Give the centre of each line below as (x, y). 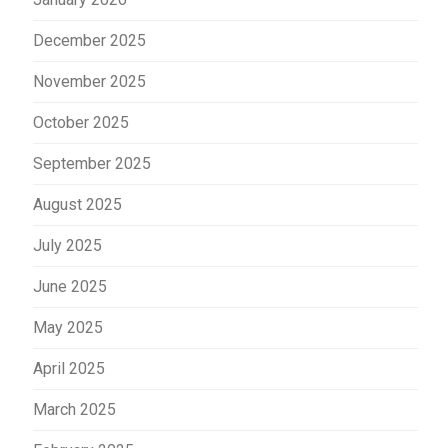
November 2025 (89, 81)
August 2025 (77, 204)
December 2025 (89, 40)
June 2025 (70, 286)
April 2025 (69, 368)
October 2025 (81, 122)
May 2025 (68, 327)
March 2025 (74, 409)
